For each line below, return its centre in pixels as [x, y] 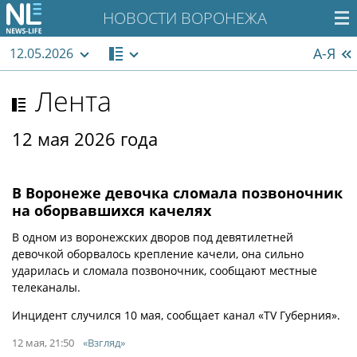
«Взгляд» [104, 343]
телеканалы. [46, 287]
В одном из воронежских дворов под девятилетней [153, 237]
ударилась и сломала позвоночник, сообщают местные [165, 271]
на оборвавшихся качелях [112, 210]
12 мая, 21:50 [43, 343]
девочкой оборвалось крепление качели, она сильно [158, 254]
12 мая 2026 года [85, 139]
